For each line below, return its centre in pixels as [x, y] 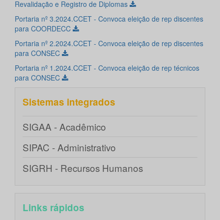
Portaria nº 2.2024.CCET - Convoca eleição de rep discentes [109, 43]
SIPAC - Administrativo [69, 147]
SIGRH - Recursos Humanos [83, 168]
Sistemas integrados [69, 102]
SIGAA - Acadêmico [64, 127]
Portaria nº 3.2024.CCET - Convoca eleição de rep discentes [109, 19]
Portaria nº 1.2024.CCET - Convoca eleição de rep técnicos [107, 68]
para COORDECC [44, 29]
